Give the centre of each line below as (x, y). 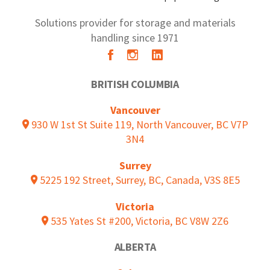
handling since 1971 (135, 38)
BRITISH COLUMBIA (135, 84)
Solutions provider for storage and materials (135, 23)
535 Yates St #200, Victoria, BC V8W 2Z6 (138, 221)
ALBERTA (135, 247)
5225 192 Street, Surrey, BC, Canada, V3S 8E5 (138, 180)
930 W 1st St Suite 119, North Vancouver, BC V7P (138, 125)
